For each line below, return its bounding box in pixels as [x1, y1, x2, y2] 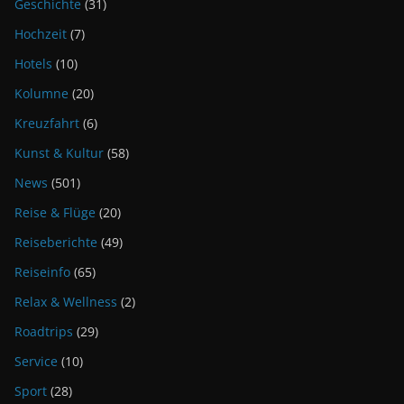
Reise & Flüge [14, 203, 96, 221]
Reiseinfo [14, 262, 70, 280]
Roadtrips [14, 322, 73, 340]
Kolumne [14, 84, 69, 102]
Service [14, 352, 58, 370]
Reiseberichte [14, 233, 97, 251]
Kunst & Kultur [14, 143, 104, 161]
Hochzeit [14, 24, 67, 42]
